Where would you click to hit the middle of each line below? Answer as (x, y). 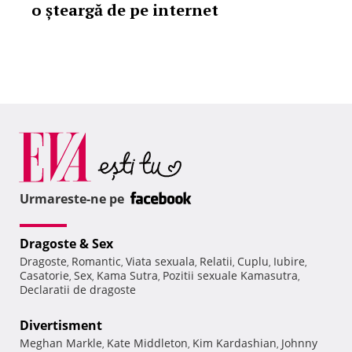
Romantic (96, 262)
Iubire (289, 262)
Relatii (216, 262)
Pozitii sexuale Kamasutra (230, 276)
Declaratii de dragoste (78, 290)
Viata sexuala (160, 262)
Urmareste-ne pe (73, 199)
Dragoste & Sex (66, 244)
